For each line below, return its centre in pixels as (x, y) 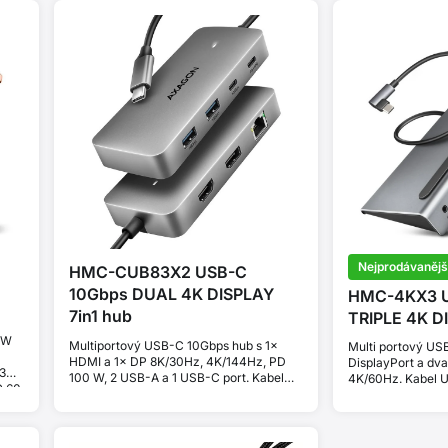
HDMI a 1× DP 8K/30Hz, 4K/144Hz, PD (177, 362)
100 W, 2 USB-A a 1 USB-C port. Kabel (176, 378)
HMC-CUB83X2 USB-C (157, 272)
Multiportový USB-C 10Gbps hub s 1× (173, 346)
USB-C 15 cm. (108, 394)
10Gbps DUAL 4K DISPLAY (171, 294)
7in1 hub (100, 316)
